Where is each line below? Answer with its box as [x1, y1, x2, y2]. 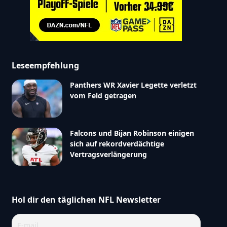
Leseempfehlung [11, 59, 79, 71]
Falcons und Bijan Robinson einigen [69, 128, 194, 138]
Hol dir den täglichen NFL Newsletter [11, 194, 161, 205]
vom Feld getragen [69, 90, 136, 100]
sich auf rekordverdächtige [69, 138, 164, 148]
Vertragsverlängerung [69, 149, 147, 159]
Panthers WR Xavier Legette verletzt [69, 80, 197, 90]
